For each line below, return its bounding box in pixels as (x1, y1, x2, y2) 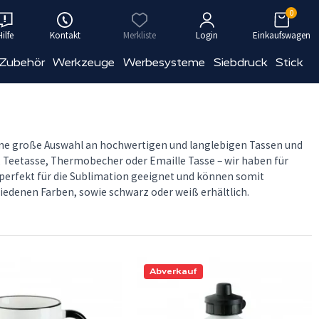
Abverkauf (150, 266, 197, 276)
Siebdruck (213, 56, 268, 69)
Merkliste (123, 29, 156, 41)
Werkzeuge (53, 56, 115, 69)
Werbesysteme (123, 56, 206, 69)
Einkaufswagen (253, 29, 310, 41)
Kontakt (49, 29, 80, 41)
